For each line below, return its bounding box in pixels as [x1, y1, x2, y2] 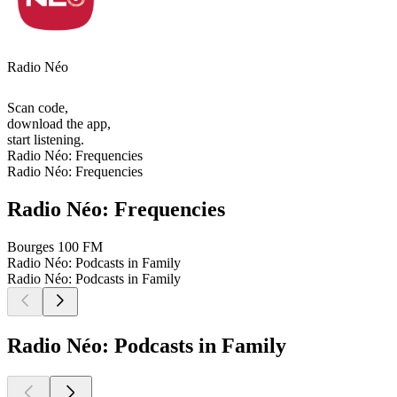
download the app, [7, 116, 111, 132]
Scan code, [7, 100, 68, 116]
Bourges [7, 238, 54, 254]
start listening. [7, 132, 84, 148]
